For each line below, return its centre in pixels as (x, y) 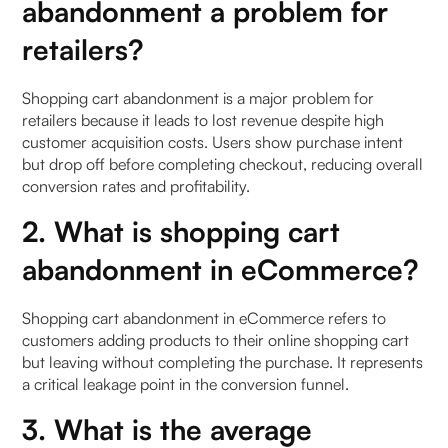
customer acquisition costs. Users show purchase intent (213, 141)
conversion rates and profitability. (136, 185)
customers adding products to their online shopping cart (216, 339)
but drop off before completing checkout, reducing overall (223, 163)
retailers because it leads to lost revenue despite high (203, 119)
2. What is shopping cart (181, 231)
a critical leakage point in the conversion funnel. (186, 383)
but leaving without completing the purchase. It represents (223, 361)
